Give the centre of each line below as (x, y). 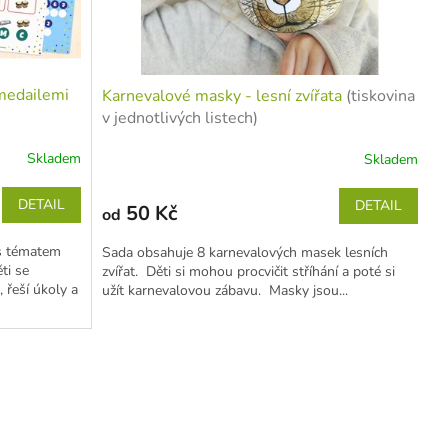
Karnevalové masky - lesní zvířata (223, 96)
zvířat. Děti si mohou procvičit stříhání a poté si (248, 272)
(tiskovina (380, 96)
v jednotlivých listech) (179, 118)
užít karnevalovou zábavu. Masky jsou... (224, 291)
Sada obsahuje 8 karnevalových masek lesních (244, 253)
